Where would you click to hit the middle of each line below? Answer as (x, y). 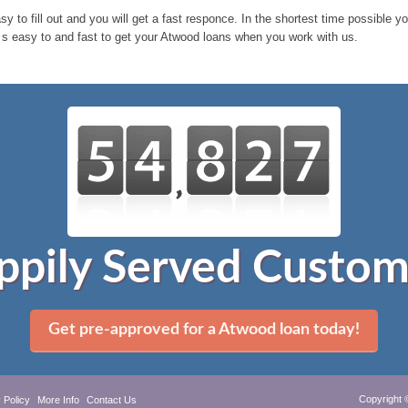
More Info (58, 400)
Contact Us (112, 400)
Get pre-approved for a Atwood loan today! (204, 330)
